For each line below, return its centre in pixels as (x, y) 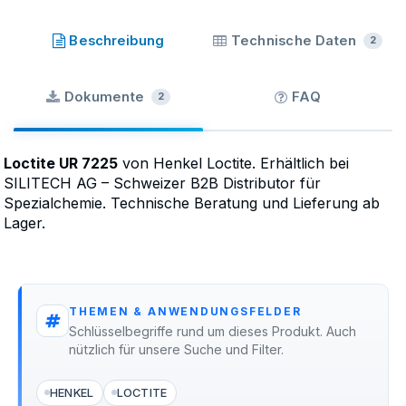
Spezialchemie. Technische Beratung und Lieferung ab (192, 203)
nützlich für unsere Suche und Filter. (176, 350)
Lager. (24, 222)
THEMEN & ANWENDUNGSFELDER (185, 312)
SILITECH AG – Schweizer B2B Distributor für (162, 183)
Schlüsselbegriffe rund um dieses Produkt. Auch (213, 332)
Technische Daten (294, 40)
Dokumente (104, 97)
